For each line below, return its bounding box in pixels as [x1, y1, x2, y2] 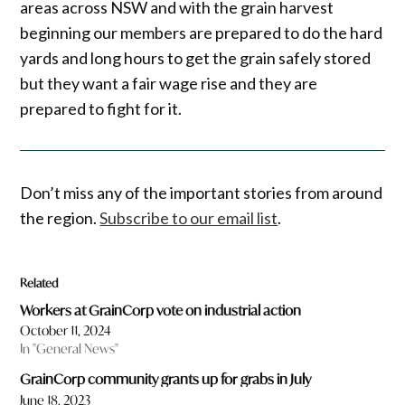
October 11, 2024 [20, 322, 112, 340]
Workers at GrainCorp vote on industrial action [20, 300, 302, 319]
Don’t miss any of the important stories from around [20, 183, 383, 203]
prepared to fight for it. [20, 98, 183, 118]
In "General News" [20, 340, 119, 358]
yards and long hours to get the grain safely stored [20, 47, 372, 68]
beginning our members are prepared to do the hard [20, 22, 383, 42]
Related [20, 276, 59, 291]
